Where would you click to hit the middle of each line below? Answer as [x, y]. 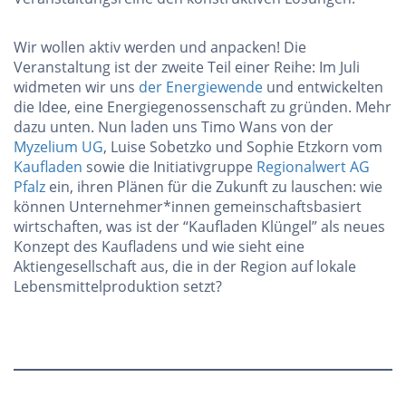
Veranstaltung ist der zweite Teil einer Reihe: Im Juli [187, 68]
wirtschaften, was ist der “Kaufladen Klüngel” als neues [199, 227]
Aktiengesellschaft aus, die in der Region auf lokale [185, 267]
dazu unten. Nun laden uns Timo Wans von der [174, 127]
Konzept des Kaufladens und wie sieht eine [159, 247]
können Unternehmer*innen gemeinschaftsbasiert [188, 207]
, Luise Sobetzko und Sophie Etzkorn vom [243, 147]
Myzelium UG [58, 147]
